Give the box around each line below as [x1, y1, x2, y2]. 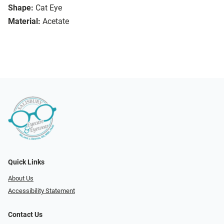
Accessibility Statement [8, 186, 75, 194]
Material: [8, 16, 40, 26]
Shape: [8, 3, 33, 13]
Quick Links [8, 158, 44, 167]
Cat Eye [35, 3, 62, 13]
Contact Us [8, 210, 42, 219]
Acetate [42, 16, 69, 26]
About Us [8, 174, 33, 182]
